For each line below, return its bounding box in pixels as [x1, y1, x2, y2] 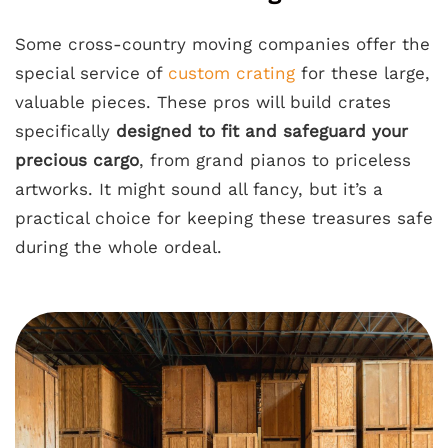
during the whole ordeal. [15, 237, 222, 258]
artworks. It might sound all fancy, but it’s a [15, 179, 383, 200]
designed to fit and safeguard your [116, 121, 408, 142]
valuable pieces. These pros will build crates [15, 92, 391, 113]
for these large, [295, 63, 430, 84]
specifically [15, 121, 116, 142]
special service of [15, 63, 168, 84]
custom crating [168, 63, 295, 84]
